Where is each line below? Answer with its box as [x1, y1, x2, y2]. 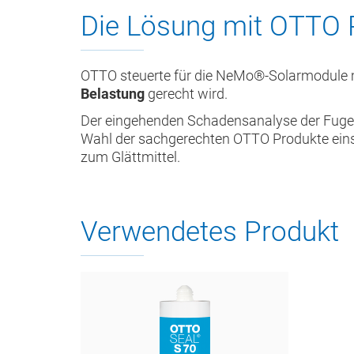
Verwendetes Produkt [81, 215, 339, 248]
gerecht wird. [145, 85, 228, 102]
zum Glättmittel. [81, 149, 180, 166]
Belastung [81, 85, 145, 102]
